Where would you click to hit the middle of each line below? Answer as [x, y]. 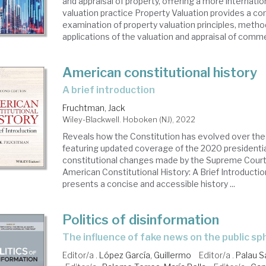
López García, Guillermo [145, 255]
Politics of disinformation [141, 220]
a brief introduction [113, 90]
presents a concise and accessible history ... [149, 184]
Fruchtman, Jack [94, 108]
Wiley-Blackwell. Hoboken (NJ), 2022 [129, 119]
